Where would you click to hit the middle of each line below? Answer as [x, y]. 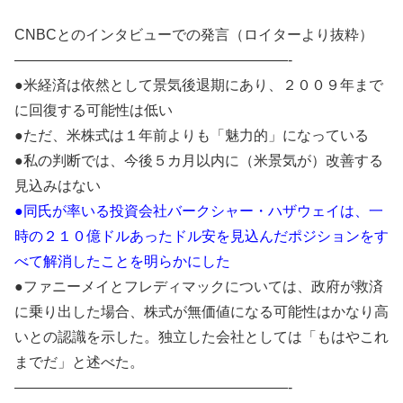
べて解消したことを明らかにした [122, 262]
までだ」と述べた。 [79, 363]
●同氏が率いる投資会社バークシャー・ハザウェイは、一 [199, 211]
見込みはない [58, 186]
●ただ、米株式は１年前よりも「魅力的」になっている [192, 136]
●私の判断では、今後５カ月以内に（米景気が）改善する [199, 161]
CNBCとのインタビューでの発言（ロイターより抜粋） [194, 35]
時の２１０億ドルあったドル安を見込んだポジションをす [201, 237]
